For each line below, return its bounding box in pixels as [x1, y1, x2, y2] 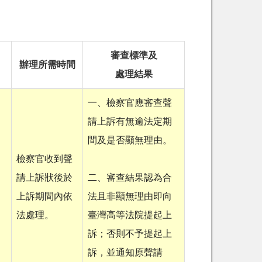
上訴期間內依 [16, 192, 73, 202]
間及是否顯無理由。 [88, 136, 172, 146]
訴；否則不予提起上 [88, 229, 172, 239]
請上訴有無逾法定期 [88, 117, 172, 127]
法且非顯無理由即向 [88, 192, 172, 202]
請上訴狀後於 [16, 173, 73, 183]
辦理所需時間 [19, 60, 75, 70]
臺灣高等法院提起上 [88, 211, 172, 220]
